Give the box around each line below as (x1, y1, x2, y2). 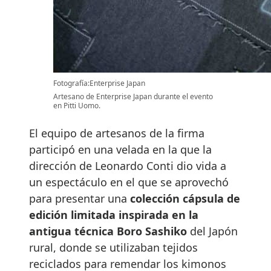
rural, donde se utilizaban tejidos (29, 240, 198, 255)
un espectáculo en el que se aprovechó (29, 175, 229, 190)
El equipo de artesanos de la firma (29, 126, 204, 141)
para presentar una (29, 191, 130, 206)
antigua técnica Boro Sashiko (29, 224, 187, 239)
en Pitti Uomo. (53, 100, 100, 111)
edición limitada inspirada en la (29, 207, 198, 223)
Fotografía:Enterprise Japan (53, 78, 145, 89)
